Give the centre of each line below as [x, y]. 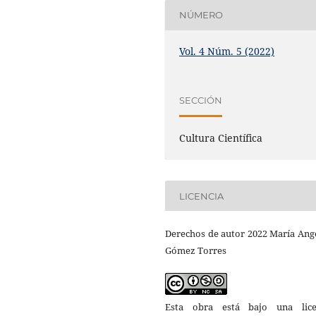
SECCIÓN [201, 100]
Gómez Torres [196, 251]
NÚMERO [201, 15]
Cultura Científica [221, 138]
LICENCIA [202, 196]
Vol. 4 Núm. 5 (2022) [227, 51]
